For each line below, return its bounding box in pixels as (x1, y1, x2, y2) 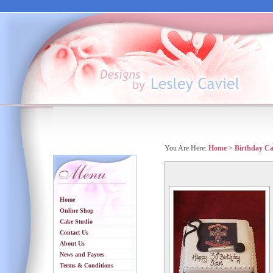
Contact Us (60, 229, 88, 236)
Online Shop (60, 207, 94, 214)
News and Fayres (60, 251, 104, 258)
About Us (60, 240, 85, 247)
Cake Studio (60, 218, 93, 225)
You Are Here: (165, 144, 208, 152)
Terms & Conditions (60, 262, 113, 269)
